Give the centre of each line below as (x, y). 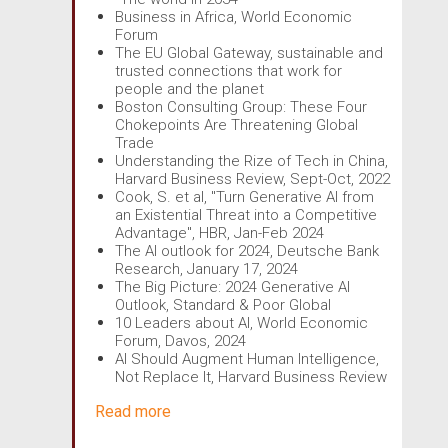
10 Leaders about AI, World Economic (241, 322)
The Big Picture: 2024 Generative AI (232, 286)
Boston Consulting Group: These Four (241, 106)
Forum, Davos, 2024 (180, 340)
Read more (133, 411)
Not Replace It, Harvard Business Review (251, 376)
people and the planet (189, 88)
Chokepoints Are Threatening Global (236, 124)
